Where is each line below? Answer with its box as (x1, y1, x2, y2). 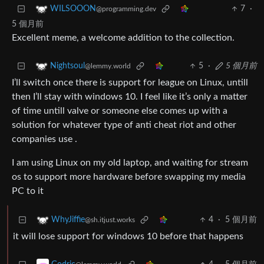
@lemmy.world (85, 62, 131, 70)
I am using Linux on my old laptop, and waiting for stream (12, 158, 248, 168)
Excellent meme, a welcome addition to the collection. (12, 33, 235, 43)
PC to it (12, 186, 44, 196)
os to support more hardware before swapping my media (12, 172, 246, 182)
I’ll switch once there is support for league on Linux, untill (12, 78, 248, 88)
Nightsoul (50, 62, 85, 71)
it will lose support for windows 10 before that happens (13, 232, 243, 242)
